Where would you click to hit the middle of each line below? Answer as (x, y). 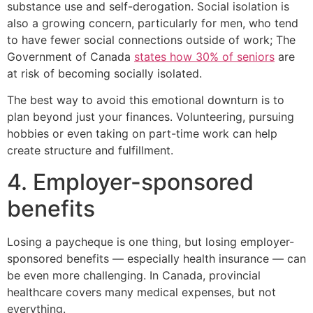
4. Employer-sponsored (130, 182)
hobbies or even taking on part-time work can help (142, 134)
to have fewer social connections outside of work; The (151, 40)
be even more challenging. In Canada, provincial (134, 275)
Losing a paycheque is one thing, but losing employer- (151, 241)
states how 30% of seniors (204, 57)
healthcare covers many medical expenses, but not (141, 292)
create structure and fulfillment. (90, 151)
